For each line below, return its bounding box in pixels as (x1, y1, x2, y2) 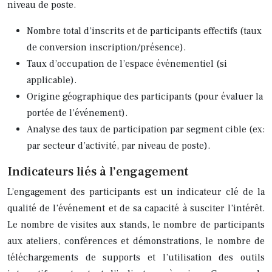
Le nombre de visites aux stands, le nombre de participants (7, 218, 265, 231)
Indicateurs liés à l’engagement (7, 163, 188, 180)
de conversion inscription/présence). (27, 41, 186, 53)
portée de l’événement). (27, 106, 127, 119)
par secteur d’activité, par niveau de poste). (27, 139, 210, 152)
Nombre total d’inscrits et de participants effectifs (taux (27, 24, 262, 37)
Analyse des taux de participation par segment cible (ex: (27, 123, 265, 135)
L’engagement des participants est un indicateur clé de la (7, 185, 265, 198)
